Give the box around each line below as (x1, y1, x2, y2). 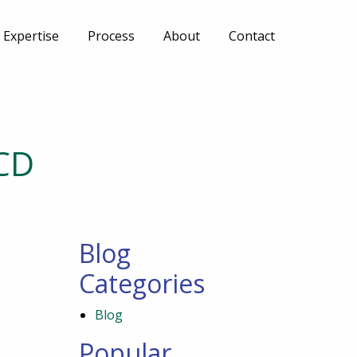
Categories (78, 266, 205, 300)
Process (88, 27, 135, 45)
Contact (229, 27, 275, 45)
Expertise (3, 27, 59, 45)
